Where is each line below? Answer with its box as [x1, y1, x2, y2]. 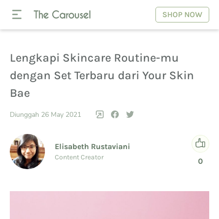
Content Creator [55, 153, 104, 162]
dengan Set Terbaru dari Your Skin [10, 68, 194, 82]
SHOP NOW [162, 10, 202, 19]
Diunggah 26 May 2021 [10, 109, 81, 119]
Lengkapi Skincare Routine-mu [10, 51, 179, 65]
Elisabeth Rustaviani [55, 142, 130, 152]
